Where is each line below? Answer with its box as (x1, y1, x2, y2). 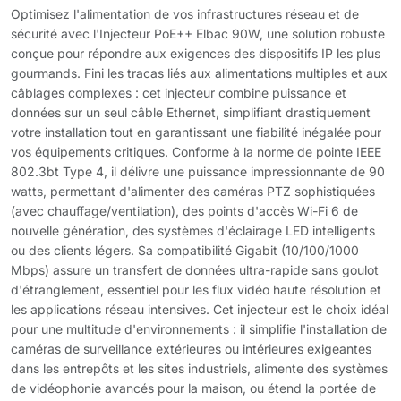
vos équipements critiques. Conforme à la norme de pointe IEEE (11, 144, 381, 159)
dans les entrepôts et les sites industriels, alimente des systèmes (11, 361, 388, 376)
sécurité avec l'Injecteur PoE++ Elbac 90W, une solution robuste (11, 26, 385, 41)
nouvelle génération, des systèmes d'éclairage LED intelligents (11, 223, 375, 238)
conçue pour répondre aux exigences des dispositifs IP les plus (11, 46, 380, 61)
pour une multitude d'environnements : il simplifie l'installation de (11, 321, 387, 337)
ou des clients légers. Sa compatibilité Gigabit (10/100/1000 (11, 243, 359, 258)
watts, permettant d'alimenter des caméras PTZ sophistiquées (11, 183, 375, 199)
